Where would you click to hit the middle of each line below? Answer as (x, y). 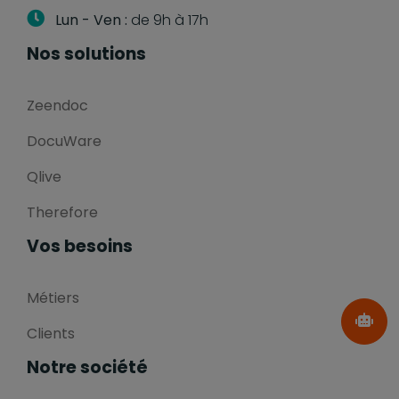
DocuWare (64, 141)
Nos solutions (86, 53)
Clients (51, 333)
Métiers (53, 297)
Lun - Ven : (91, 20)
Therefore (62, 212)
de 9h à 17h (168, 20)
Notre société (87, 367)
